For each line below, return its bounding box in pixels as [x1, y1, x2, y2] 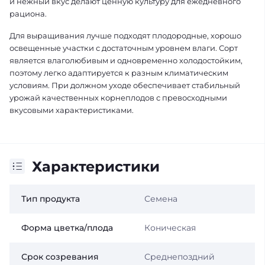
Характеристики [32, 157, 160, 175]
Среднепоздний [144, 251, 215, 262]
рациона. [9, 8, 47, 18]
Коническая [144, 222, 196, 233]
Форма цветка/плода [21, 222, 113, 233]
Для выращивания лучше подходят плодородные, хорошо [9, 30, 241, 40]
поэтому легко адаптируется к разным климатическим [9, 67, 228, 77]
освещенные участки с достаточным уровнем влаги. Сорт [9, 43, 238, 53]
